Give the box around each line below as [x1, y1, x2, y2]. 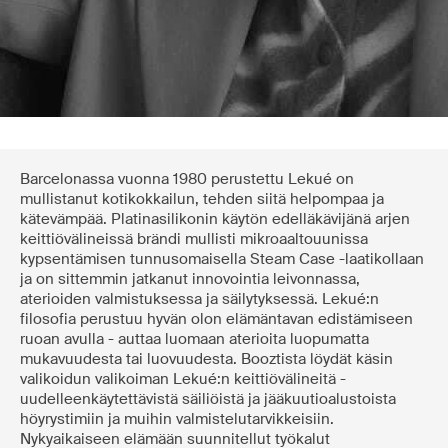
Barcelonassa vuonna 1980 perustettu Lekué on [20, 169, 354, 190]
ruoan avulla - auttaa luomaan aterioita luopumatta [20, 329, 369, 350]
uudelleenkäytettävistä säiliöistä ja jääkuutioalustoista [20, 389, 396, 410]
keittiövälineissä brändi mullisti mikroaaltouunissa [20, 229, 368, 250]
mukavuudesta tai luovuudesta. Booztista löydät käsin [20, 349, 393, 370]
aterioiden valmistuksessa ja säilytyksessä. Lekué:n [20, 289, 379, 310]
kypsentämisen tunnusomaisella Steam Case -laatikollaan [20, 249, 424, 270]
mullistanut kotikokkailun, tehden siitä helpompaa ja [20, 189, 384, 210]
